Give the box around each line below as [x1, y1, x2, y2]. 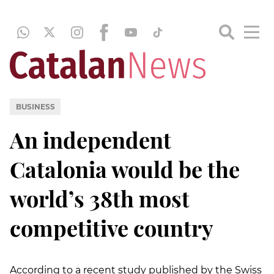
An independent [10, 124, 171, 154]
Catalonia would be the [10, 154, 240, 183]
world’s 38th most [10, 183, 190, 213]
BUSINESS [15, 102, 55, 111]
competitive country [10, 212, 213, 242]
